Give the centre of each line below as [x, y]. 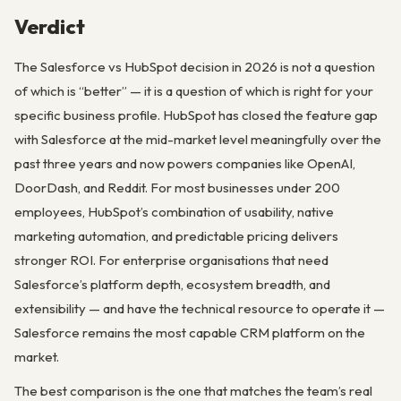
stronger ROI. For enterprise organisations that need [171, 260]
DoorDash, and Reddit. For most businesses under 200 [177, 188]
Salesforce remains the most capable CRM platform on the [190, 333]
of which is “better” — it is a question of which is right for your [194, 91]
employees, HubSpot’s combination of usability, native [174, 212]
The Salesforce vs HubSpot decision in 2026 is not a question [195, 67]
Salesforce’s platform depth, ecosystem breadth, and [172, 285]
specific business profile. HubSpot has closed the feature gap [196, 115]
